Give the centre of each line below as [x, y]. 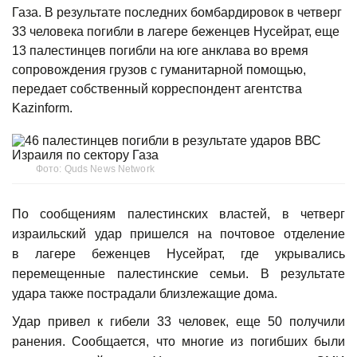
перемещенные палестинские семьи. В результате [178, 274]
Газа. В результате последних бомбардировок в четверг [177, 13]
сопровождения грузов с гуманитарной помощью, [159, 70]
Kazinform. [42, 108]
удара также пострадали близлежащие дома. [145, 294]
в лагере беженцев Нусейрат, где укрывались [178, 254]
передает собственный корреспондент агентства [157, 89]
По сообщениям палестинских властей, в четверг [178, 214]
